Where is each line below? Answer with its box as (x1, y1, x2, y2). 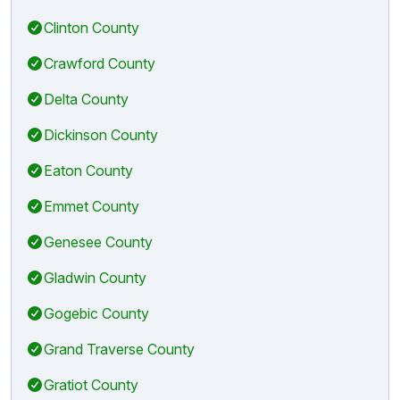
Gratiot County (44, 375, 138, 394)
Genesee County (44, 232, 153, 251)
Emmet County (44, 196, 139, 215)
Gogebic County (44, 304, 149, 322)
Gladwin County (44, 268, 146, 287)
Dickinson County (44, 125, 158, 144)
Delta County (44, 89, 129, 108)
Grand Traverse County (44, 339, 195, 358)
